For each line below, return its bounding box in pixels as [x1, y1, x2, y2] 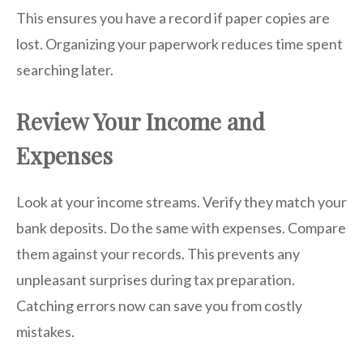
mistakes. [16, 322, 75, 340]
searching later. [16, 60, 113, 79]
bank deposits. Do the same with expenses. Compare [16, 218, 346, 237]
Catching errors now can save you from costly [16, 296, 302, 314]
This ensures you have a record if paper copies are [16, 8, 330, 27]
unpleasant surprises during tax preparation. [16, 270, 295, 288]
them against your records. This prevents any [16, 244, 300, 263]
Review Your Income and [16, 105, 265, 136]
